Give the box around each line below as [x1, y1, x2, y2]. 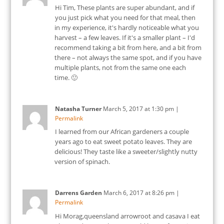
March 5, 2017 [102, 104, 143, 113]
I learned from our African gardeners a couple [54, 127, 189, 136]
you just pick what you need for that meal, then [54, 12, 195, 22]
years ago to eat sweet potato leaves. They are [54, 137, 192, 146]
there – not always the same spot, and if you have [54, 52, 201, 62]
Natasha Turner [54, 104, 101, 113]
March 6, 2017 [103, 188, 143, 197]
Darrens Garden [54, 188, 102, 197]
